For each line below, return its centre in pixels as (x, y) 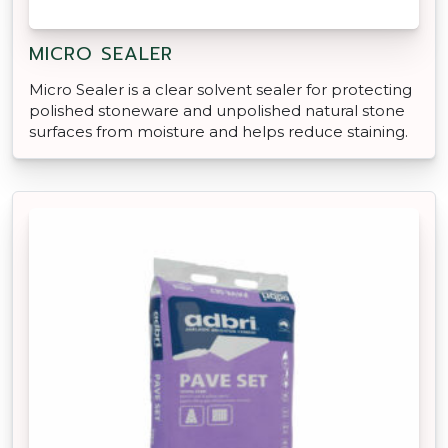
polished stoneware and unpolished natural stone (217, 111)
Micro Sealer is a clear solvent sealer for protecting (220, 90)
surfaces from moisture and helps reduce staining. (218, 132)
